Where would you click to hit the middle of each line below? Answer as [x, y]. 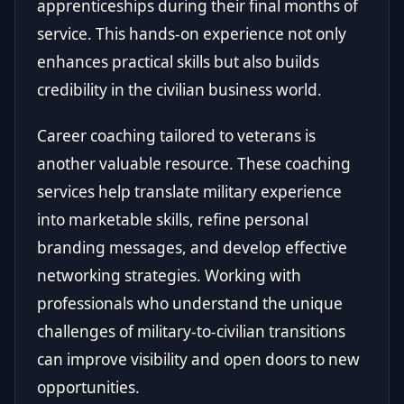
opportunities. [88, 387]
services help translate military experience [189, 191]
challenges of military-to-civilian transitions [191, 331]
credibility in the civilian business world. [179, 89]
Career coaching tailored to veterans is [176, 135]
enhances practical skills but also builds [178, 61]
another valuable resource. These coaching [194, 163]
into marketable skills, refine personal [173, 219]
